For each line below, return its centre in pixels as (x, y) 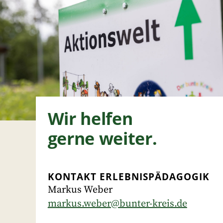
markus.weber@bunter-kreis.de (117, 204)
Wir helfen (90, 118)
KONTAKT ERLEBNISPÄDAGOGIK (128, 177)
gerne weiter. (102, 138)
